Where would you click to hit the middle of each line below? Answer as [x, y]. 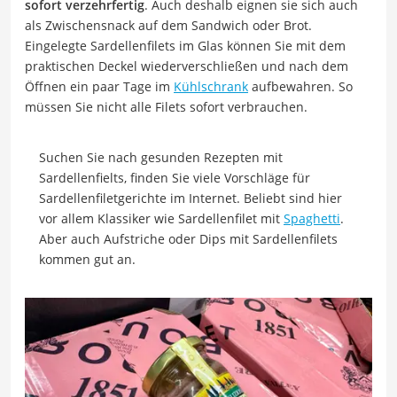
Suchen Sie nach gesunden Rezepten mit [161, 158]
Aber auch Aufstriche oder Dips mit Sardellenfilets [188, 239]
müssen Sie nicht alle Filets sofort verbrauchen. [166, 107]
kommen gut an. [87, 260]
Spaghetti [312, 219]
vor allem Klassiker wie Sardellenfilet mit [161, 219]
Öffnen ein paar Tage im [99, 87]
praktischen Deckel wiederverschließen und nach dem [187, 66]
